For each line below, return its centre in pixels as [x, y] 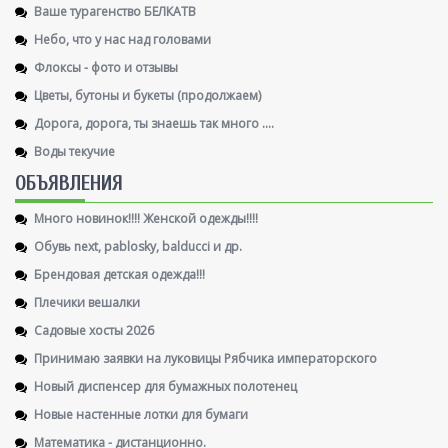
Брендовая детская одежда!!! [119, 274]
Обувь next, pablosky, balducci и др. [138, 246]
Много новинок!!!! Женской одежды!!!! [146, 218]
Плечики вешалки [87, 302]
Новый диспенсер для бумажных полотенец [165, 386]
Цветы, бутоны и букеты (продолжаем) [147, 95]
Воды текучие [74, 151]
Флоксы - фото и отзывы [106, 67]
